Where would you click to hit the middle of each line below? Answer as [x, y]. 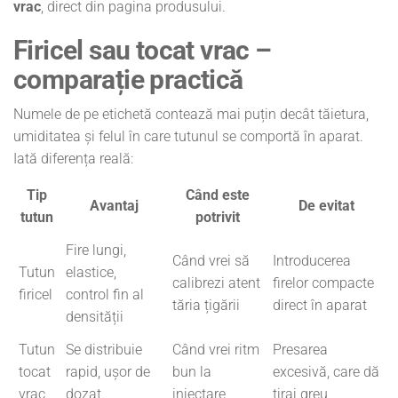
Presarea [300, 349]
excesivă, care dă [326, 371]
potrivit [217, 217]
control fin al [105, 294]
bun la [192, 371]
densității [95, 316]
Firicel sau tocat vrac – [143, 50]
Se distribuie [104, 349]
